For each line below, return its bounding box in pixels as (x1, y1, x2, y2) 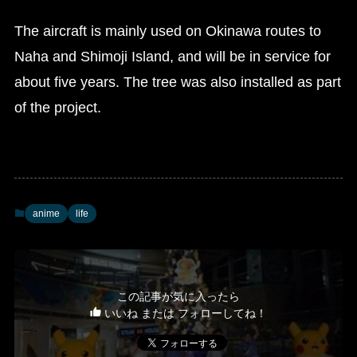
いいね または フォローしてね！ (101, 306, 267, 320)
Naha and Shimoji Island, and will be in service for (14, 49, 331, 65)
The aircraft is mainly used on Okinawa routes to (14, 23, 321, 40)
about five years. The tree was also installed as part (14, 74, 341, 91)
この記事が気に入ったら (117, 289, 240, 303)
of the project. (14, 100, 101, 116)
